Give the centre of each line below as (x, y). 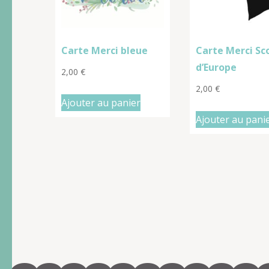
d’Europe (216, 68)
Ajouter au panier (101, 102)
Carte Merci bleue (104, 51)
